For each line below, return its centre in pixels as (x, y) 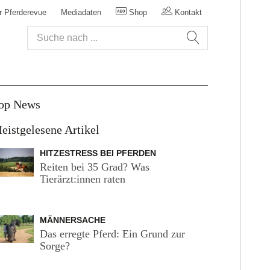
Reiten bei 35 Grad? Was (94, 167)
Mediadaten (81, 12)
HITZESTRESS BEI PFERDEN (98, 153)
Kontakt (187, 12)
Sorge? (55, 246)
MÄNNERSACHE (72, 220)
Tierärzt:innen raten (82, 179)
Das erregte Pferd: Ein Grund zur (112, 234)
